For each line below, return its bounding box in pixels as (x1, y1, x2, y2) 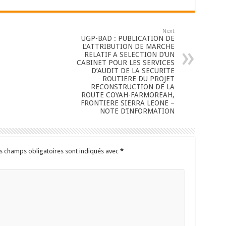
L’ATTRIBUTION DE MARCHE (82, 42, 175, 50)
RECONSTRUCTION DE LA (90, 82, 175, 91)
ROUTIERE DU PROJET (102, 74, 175, 83)
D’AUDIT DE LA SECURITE (91, 66, 175, 75)
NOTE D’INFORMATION (99, 106, 175, 115)
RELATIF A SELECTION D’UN (84, 50, 175, 59)
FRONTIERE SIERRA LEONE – (80, 98, 175, 107)
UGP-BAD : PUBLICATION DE (81, 34, 175, 42)
